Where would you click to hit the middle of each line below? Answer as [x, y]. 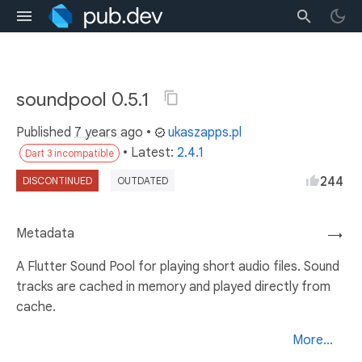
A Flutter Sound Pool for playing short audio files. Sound [178, 267]
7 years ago [109, 133]
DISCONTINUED [57, 181]
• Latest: [150, 153]
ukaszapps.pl [205, 133]
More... [313, 340]
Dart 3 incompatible [69, 153]
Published [45, 133]
